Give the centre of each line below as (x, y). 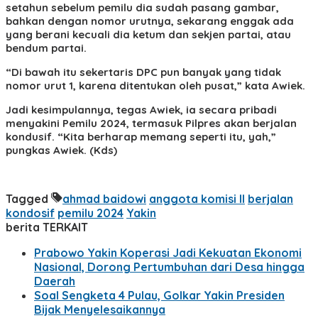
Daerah (55, 281)
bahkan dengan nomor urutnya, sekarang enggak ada (150, 21)
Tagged (28, 198)
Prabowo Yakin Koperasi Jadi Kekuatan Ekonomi (168, 252)
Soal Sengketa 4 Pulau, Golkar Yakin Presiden (159, 295)
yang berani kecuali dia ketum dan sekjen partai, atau (148, 34)
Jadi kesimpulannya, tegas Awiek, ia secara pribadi (141, 109)
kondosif (30, 213)
